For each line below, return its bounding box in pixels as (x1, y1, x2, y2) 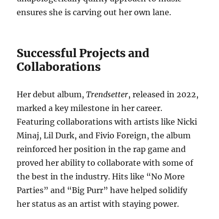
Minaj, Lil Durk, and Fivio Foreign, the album (17, 131, 191, 140)
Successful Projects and (17, 46, 150, 60)
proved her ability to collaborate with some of (17, 158, 194, 168)
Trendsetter (86, 89, 129, 99)
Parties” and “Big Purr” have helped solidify (17, 185, 188, 195)
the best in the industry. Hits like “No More (17, 172, 185, 181)
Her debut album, (17, 89, 87, 99)
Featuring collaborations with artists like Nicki (17, 117, 197, 127)
